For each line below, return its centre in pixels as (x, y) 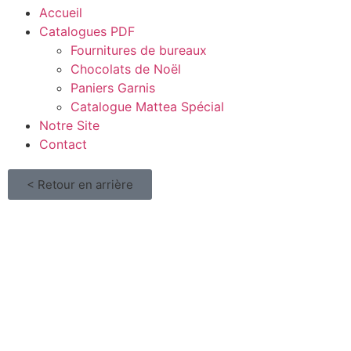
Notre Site (69, 125)
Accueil (61, 13)
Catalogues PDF (87, 31)
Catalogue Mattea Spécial (147, 107)
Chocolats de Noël (126, 69)
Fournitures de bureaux (139, 50)
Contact (63, 144)
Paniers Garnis (113, 88)
